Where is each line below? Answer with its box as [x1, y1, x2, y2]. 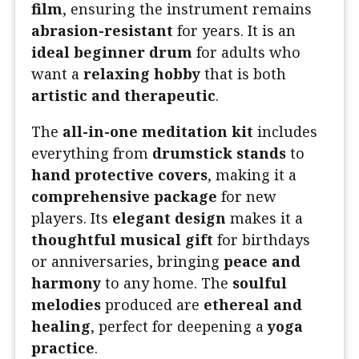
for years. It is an [173, 21, 296, 41]
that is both [200, 64, 286, 84]
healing [31, 317, 91, 337]
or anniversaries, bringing [31, 252, 224, 272]
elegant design [112, 208, 226, 228]
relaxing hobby [83, 64, 200, 84]
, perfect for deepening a [91, 317, 268, 337]
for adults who [192, 42, 301, 63]
